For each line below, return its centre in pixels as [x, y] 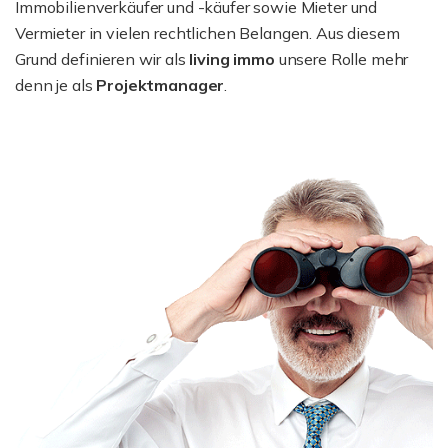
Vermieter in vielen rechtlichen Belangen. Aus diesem [207, 33]
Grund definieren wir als [102, 59]
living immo [232, 59]
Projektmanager [160, 85]
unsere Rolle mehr [341, 59]
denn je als [56, 85]
